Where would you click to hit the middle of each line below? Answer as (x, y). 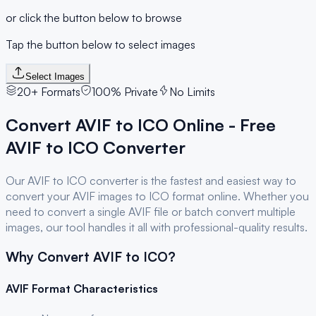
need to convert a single (67, 211)
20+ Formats (49, 91)
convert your (39, 196)
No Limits (192, 91)
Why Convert (49, 257)
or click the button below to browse (94, 17)
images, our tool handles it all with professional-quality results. (157, 227)
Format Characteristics (93, 288)
